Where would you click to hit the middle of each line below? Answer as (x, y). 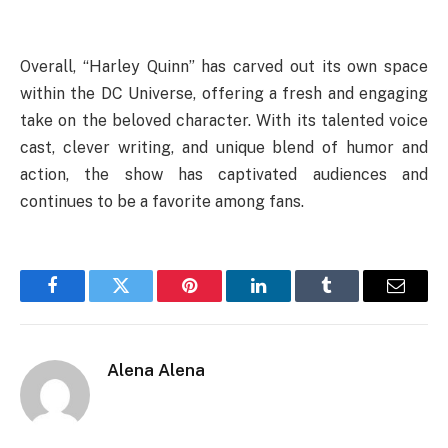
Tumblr (352, 300)
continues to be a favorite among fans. (162, 201)
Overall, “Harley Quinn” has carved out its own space (224, 66)
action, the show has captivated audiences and (224, 174)
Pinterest (220, 300)
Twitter (145, 300)
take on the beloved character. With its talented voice (224, 120)
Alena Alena (156, 369)
